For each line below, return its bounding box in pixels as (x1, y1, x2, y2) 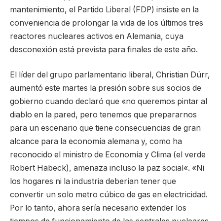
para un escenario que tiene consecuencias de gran (10, 123, 201, 133)
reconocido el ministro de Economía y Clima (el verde (10, 150, 206, 160)
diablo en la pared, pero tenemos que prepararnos (10, 110, 197, 120)
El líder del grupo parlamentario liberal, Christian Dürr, (10, 70, 210, 80)
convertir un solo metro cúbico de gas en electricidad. (10, 190, 208, 200)
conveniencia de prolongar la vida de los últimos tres (10, 18, 203, 28)
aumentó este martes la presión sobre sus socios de (10, 83, 201, 93)
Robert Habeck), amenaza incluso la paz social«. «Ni (10, 163, 204, 173)
